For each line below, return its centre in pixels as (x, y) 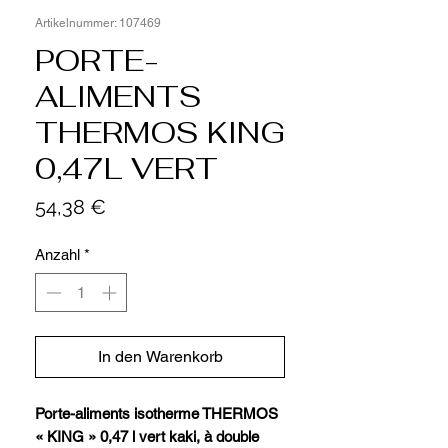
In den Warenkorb (160, 356)
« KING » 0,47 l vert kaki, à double (147, 436)
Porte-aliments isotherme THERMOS (156, 413)
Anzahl (57, 254)
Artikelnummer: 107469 (98, 23)
